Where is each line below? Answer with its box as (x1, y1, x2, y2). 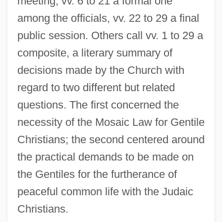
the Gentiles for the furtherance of (17, 167, 177, 180)
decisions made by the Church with (17, 63, 184, 76)
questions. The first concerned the (17, 98, 179, 111)
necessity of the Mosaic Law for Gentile (17, 115, 205, 128)
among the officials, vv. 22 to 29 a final (17, 11, 199, 24)
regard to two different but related (17, 81, 175, 94)
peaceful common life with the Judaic (17, 185, 193, 198)
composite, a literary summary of (17, 46, 172, 59)
